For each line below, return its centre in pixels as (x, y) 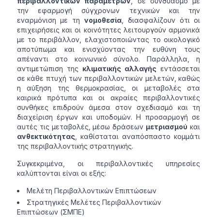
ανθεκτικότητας (46, 137)
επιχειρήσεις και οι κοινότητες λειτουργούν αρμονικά (108, 30)
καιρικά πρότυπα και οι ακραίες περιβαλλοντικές (108, 98)
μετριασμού (167, 127)
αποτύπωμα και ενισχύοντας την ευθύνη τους (108, 49)
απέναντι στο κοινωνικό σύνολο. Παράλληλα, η (108, 59)
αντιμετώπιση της (49, 69)
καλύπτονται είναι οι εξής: (61, 173)
